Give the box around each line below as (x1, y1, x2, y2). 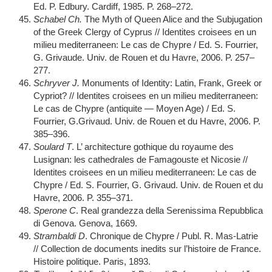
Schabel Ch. (33, 14, 84, 24)
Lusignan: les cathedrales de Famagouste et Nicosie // (33, 154, 248, 165)
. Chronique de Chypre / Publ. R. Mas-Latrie (85, 231, 258, 241)
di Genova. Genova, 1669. (33, 218, 137, 228)
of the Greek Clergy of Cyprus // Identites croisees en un (33, 27, 256, 37)
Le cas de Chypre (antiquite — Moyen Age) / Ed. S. (33, 103, 236, 114)
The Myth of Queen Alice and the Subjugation (84, 14, 262, 24)
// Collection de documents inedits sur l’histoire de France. (33, 243, 261, 254)
